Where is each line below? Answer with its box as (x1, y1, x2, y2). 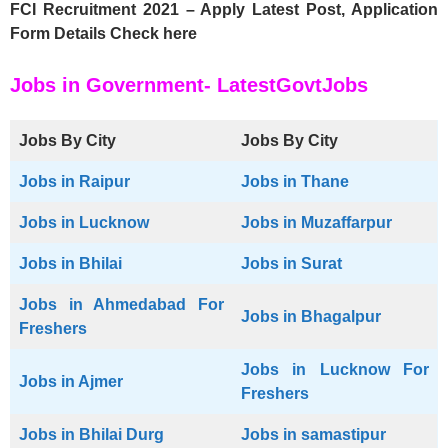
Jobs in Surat (241, 255, 342, 273)
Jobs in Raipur (19, 173, 130, 191)
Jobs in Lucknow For (241, 361, 429, 379)
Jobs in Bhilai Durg (19, 426, 164, 444)
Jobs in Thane (241, 173, 349, 191)
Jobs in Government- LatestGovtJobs (10, 74, 368, 97)
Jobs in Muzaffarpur (241, 214, 392, 232)
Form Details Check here (10, 25, 197, 43)
